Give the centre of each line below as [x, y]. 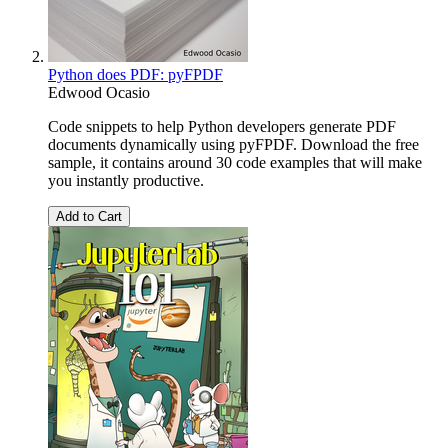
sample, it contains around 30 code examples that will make [235, 163]
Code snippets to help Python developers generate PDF [222, 127]
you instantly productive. [126, 181]
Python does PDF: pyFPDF [135, 75]
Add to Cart [89, 217]
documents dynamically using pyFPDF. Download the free [233, 145]
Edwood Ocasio [99, 93]
